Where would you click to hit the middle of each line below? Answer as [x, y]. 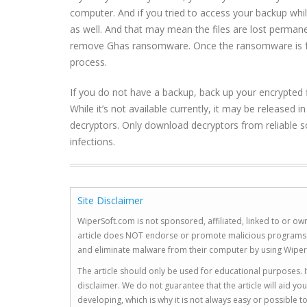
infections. [93, 142]
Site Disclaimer [110, 201]
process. [88, 62]
